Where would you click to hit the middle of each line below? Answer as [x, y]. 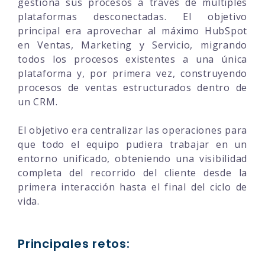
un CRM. [38, 101]
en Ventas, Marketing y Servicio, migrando [132, 45]
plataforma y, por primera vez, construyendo [132, 73]
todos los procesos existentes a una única [132, 59]
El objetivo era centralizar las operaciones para [132, 130]
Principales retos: [74, 243]
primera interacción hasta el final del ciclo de [132, 187]
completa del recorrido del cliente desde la [132, 172]
